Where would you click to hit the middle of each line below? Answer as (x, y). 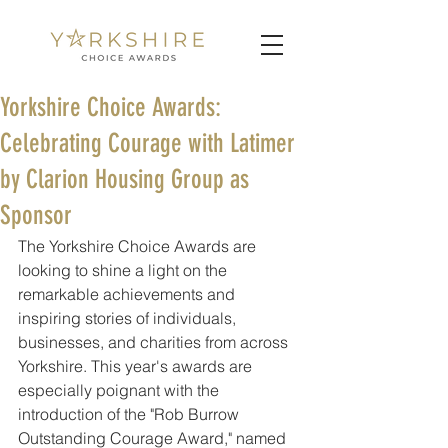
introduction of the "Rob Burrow (130, 414)
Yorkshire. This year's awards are (137, 366)
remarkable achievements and (128, 294)
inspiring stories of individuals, (129, 318)
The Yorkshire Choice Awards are (139, 246)
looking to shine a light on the (124, 270)
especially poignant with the (120, 390)
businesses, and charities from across (155, 342)
